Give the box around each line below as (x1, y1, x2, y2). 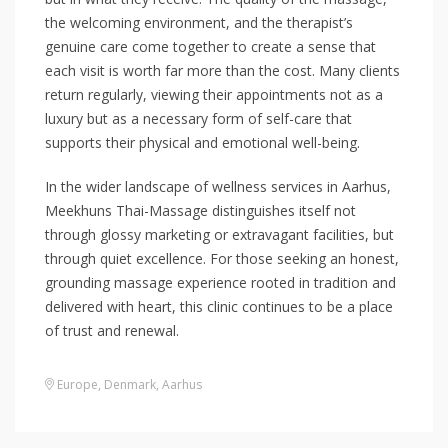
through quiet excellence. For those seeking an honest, (45, 249, 399, 268)
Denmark (104, 376, 156, 393)
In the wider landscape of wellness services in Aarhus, (45, 177, 391, 196)
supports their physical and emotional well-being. (45, 133, 360, 152)
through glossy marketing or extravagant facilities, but (45, 225, 394, 244)
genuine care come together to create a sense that (45, 37, 376, 56)
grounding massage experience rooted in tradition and (45, 273, 396, 292)
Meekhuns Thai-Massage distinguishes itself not (45, 201, 356, 220)
